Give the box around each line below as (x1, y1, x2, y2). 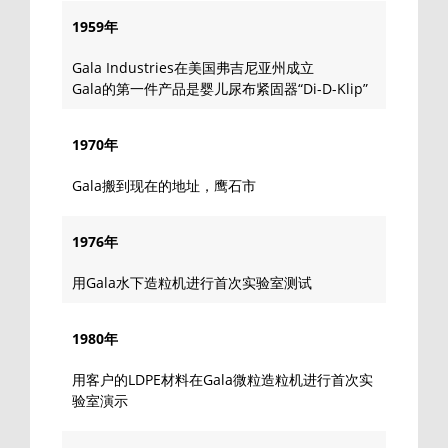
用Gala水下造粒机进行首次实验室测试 (72, 272, 312, 292)
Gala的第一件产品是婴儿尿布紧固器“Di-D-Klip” (72, 78, 368, 98)
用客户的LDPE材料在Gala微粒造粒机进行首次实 (72, 369, 373, 389)
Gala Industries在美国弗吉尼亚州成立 (72, 57, 314, 77)
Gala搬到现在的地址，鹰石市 (72, 175, 256, 195)
